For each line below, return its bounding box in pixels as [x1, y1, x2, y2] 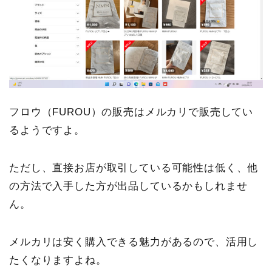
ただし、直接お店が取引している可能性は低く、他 [9, 161, 259, 174]
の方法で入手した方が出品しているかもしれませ [9, 180, 248, 192]
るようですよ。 [9, 124, 85, 136]
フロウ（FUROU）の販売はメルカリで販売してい [9, 106, 254, 118]
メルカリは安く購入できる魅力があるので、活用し [9, 236, 259, 248]
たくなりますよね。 [9, 254, 107, 266]
